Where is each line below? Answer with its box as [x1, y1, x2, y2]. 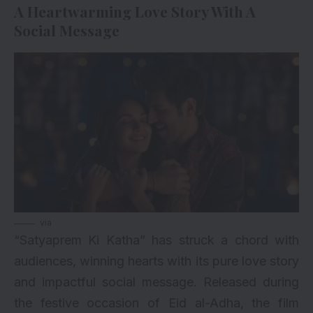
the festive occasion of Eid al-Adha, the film [14, 296, 299, 311]
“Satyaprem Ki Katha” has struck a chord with [14, 233, 299, 248]
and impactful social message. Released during [14, 275, 299, 290]
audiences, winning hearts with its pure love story [14, 254, 299, 269]
